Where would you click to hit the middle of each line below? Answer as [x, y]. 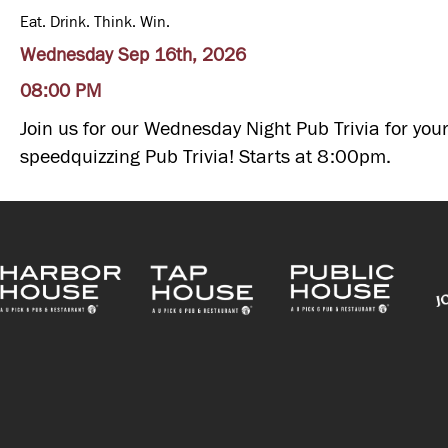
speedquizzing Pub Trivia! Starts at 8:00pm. [205, 156]
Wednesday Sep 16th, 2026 [133, 55]
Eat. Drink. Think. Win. [95, 21]
